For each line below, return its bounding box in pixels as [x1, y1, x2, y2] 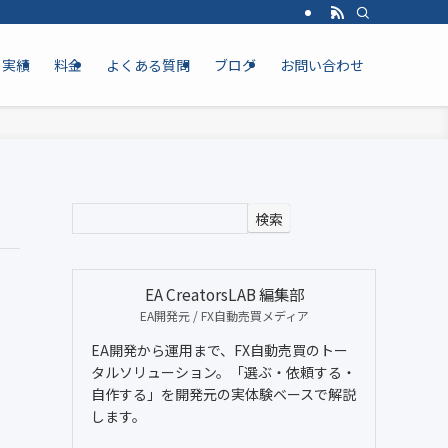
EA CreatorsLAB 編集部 [144, 282, 304, 305]
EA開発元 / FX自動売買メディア [139, 306, 309, 324]
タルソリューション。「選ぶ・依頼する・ [91, 361, 356, 382]
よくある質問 [106, 55, 190, 75]
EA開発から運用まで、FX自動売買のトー [91, 339, 348, 360]
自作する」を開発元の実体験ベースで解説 [91, 383, 356, 404]
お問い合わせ [280, 55, 364, 75]
